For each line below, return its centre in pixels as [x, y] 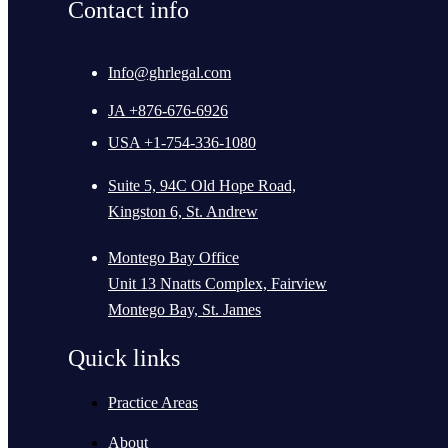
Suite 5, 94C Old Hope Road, [202, 186]
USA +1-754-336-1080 [182, 143]
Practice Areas [153, 403]
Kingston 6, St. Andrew [183, 212]
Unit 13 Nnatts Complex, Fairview [217, 284]
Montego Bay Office [173, 258]
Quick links [124, 358]
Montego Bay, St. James [184, 310]
